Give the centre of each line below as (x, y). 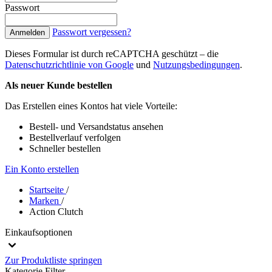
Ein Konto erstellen (42, 169)
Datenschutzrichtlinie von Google (69, 65)
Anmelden (27, 32)
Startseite (48, 190)
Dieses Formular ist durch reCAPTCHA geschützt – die (112, 54)
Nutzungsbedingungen (196, 65)
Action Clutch (56, 212)
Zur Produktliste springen (53, 260)
